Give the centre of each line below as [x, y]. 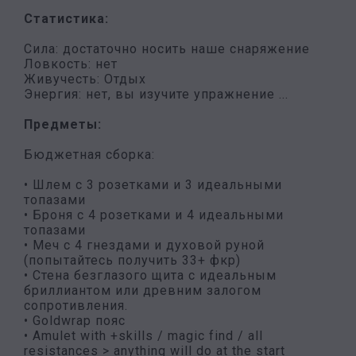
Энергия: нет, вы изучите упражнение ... [156, 94]
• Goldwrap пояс [75, 321]
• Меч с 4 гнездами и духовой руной [144, 245]
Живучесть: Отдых [85, 79]
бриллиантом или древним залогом [143, 290]
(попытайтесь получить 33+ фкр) [132, 260]
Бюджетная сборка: [89, 155]
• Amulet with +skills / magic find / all [143, 336]
